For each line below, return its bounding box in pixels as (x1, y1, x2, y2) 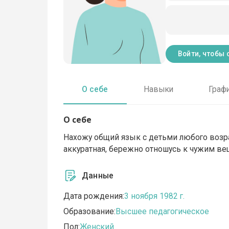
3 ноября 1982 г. (124, 191, 185, 201)
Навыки (143, 84, 173, 95)
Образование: (63, 206, 116, 216)
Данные (82, 170, 114, 180)
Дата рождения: (63, 191, 125, 201)
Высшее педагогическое (116, 206, 210, 216)
